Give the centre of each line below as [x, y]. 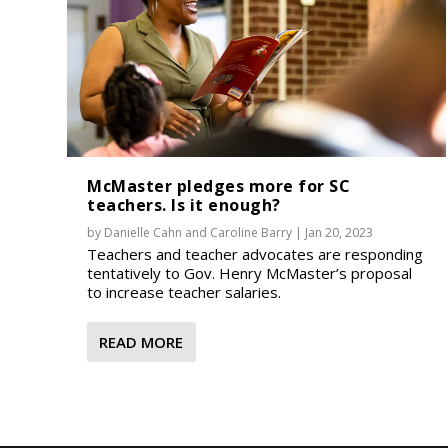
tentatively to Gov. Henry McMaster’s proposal [250, 272]
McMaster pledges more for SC [219, 185]
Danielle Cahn [143, 232]
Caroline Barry [251, 232]
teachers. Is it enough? [184, 204]
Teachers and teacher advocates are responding [255, 253]
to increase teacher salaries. [184, 291]
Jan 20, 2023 [339, 232]
